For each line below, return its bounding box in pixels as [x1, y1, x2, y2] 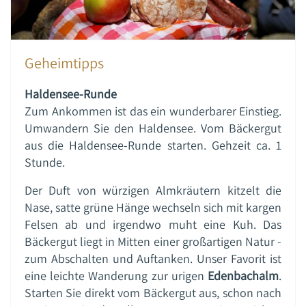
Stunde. [25, 154, 65, 170]
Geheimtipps [25, 53, 104, 72]
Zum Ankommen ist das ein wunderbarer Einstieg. [25, 102, 281, 119]
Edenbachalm [208, 267, 279, 283]
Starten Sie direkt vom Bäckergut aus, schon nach [25, 284, 281, 301]
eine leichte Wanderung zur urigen [25, 267, 208, 283]
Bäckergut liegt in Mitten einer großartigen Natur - [25, 233, 281, 249]
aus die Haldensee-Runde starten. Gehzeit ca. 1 [25, 137, 281, 153]
